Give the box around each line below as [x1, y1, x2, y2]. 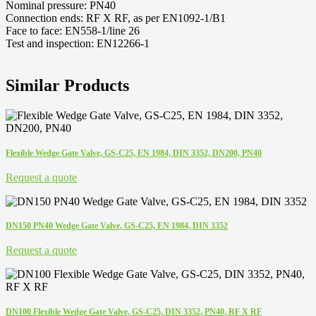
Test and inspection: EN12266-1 [6, 37, 150, 49]
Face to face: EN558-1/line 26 [6, 24, 140, 37]
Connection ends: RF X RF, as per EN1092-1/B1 [6, 11, 226, 24]
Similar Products [6, 76, 129, 95]
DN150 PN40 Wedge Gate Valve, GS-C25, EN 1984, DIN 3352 [6, 221, 228, 231]
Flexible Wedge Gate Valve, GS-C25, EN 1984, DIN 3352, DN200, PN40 [6, 148, 262, 159]
